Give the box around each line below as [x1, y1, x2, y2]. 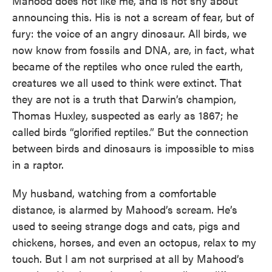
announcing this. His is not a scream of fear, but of [12, 9, 254, 24]
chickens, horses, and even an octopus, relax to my [12, 234, 256, 250]
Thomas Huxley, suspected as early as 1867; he [12, 107, 238, 123]
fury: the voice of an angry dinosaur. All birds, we [12, 25, 246, 41]
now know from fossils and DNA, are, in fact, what [12, 42, 254, 57]
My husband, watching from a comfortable [12, 185, 216, 200]
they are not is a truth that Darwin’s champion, [12, 91, 236, 106]
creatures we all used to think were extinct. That [12, 75, 242, 90]
